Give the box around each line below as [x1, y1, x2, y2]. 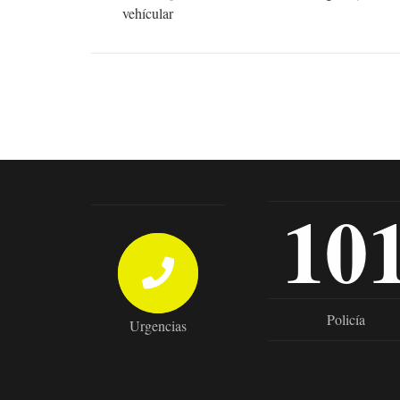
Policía [327, 310, 366, 329]
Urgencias [129, 315, 187, 335]
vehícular [122, 4, 174, 23]
